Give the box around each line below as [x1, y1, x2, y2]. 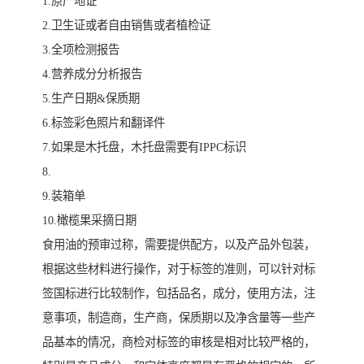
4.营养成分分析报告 [42, 67, 142, 80]
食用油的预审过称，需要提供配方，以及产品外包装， [42, 237, 315, 251]
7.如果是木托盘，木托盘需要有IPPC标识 [42, 140, 246, 154]
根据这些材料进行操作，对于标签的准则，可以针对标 [42, 262, 315, 275]
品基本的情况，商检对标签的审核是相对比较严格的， [42, 335, 315, 349]
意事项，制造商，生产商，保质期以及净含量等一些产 [42, 310, 315, 324]
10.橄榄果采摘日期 [42, 213, 136, 227]
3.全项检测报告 [42, 42, 119, 56]
